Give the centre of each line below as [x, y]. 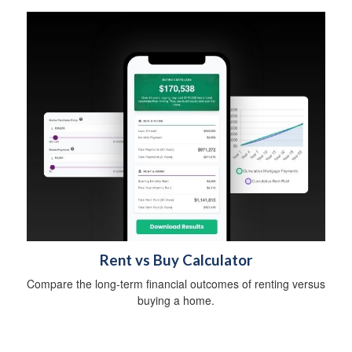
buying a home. [176, 300]
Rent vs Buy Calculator [176, 260]
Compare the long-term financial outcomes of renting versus [176, 283]
